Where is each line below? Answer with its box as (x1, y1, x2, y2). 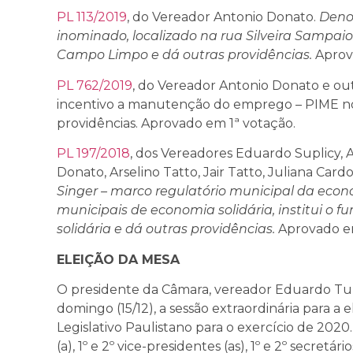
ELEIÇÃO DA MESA (57, 251, 180, 267)
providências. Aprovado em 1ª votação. (57, 115, 295, 131)
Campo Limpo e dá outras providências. (57, 47, 312, 63)
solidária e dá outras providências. (57, 221, 275, 237)
